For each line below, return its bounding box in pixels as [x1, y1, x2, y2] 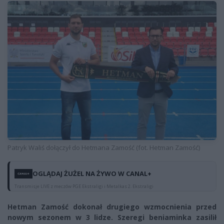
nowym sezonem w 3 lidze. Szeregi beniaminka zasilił [7, 212, 216, 222]
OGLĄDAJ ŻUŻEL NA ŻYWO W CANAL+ [32, 169, 151, 178]
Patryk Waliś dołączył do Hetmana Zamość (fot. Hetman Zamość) [7, 143, 200, 152]
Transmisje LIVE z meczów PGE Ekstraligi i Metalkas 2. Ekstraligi [14, 183, 153, 190]
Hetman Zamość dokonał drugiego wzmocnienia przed [7, 202, 216, 212]
